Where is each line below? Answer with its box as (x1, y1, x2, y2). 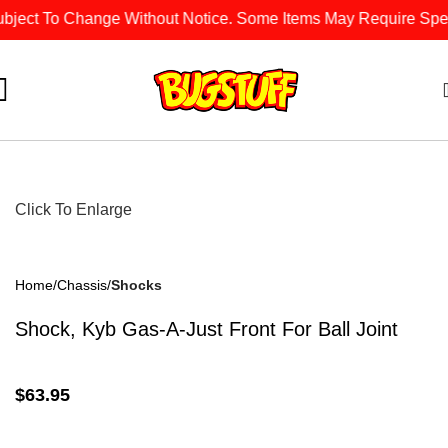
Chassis (57, 277, 107, 294)
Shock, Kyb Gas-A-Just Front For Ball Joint (15, 318, 398, 341)
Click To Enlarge (15, 201, 132, 219)
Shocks (111, 277, 162, 294)
